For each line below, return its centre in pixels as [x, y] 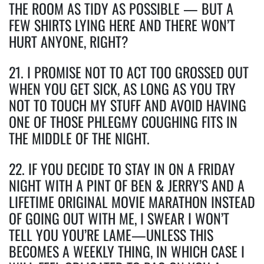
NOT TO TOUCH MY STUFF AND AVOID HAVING [128, 105]
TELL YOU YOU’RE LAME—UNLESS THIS [111, 234]
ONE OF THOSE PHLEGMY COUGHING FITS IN [123, 121]
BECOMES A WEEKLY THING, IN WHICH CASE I [127, 251]
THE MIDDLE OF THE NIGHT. [79, 138]
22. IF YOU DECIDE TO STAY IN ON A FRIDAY [122, 168]
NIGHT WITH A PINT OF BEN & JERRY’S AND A [127, 185]
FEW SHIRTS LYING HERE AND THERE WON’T [122, 24]
